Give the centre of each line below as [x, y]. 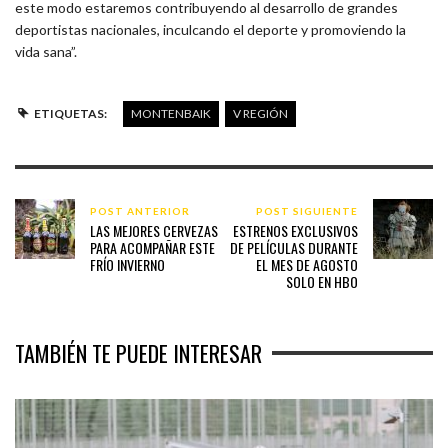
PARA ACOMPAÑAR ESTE [152, 247]
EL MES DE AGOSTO [306, 264]
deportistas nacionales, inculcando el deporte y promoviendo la [210, 29]
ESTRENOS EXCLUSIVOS [295, 230]
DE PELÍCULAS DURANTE [293, 247]
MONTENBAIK [170, 113]
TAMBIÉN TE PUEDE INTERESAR [138, 352]
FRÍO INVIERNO [127, 264]
